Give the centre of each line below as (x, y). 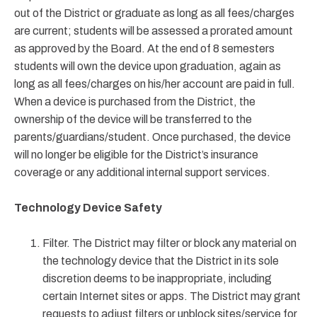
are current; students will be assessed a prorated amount (154, 31)
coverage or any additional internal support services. (142, 172)
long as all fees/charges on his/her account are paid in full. (155, 84)
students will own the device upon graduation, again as (148, 66)
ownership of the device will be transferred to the (133, 119)
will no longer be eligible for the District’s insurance (136, 155)
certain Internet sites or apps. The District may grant (172, 296)
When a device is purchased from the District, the (135, 102)
